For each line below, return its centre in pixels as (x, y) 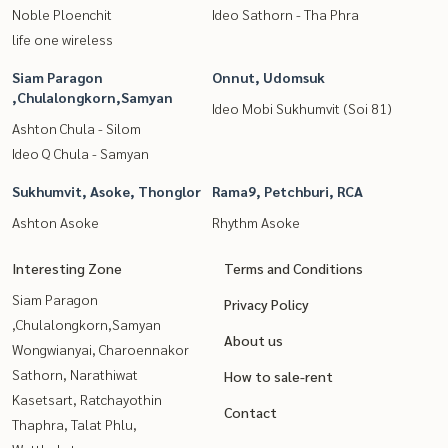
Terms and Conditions (293, 267)
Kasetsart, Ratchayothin (87, 398)
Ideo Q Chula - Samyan (80, 152)
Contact (250, 411)
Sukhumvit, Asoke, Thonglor (106, 190)
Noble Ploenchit (62, 13)
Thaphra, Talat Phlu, (74, 423)
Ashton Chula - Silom (76, 127)
